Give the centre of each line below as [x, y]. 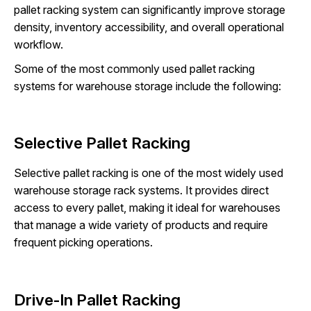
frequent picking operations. [83, 242]
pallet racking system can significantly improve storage [150, 9]
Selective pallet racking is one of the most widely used [149, 173]
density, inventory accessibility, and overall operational [149, 27]
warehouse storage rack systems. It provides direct [141, 190]
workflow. [39, 44]
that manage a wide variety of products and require [141, 225]
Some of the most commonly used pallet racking [134, 68]
